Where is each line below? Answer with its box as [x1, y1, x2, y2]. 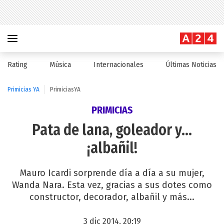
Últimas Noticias [165, 60, 216, 69]
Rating [7, 60, 27, 69]
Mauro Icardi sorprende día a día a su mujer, [19, 167, 204, 178]
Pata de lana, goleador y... [32, 121, 192, 139]
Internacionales [93, 60, 143, 69]
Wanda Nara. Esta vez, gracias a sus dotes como [12, 179, 212, 190]
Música [49, 60, 71, 69]
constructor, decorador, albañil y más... [29, 191, 194, 202]
